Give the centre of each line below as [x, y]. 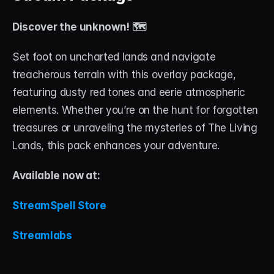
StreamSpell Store [59, 205]
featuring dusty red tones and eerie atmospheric [129, 92]
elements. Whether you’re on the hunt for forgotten [135, 110]
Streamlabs [42, 235]
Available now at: [56, 175]
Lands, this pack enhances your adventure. [116, 145]
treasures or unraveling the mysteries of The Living [135, 128]
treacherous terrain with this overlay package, [124, 74]
